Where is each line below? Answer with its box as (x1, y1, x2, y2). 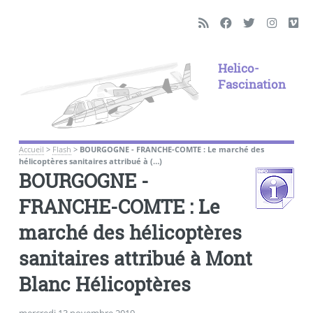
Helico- (217, 60, 259, 76)
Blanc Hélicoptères (18, 271, 191, 296)
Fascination (217, 76, 286, 92)
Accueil (18, 144, 44, 154)
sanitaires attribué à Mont (18, 245, 252, 270)
